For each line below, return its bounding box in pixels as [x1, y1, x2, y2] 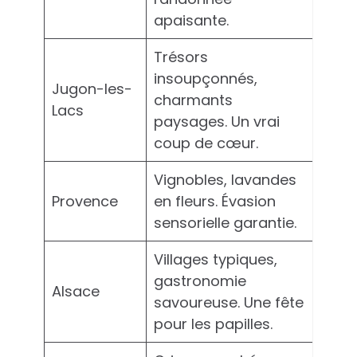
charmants [154, 89, 233, 110]
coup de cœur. [154, 132, 258, 153]
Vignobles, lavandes [154, 169, 296, 190]
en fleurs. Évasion [154, 190, 276, 211]
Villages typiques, [154, 249, 277, 269]
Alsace [52, 280, 100, 301]
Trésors [154, 46, 208, 67]
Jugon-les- [52, 78, 132, 99]
